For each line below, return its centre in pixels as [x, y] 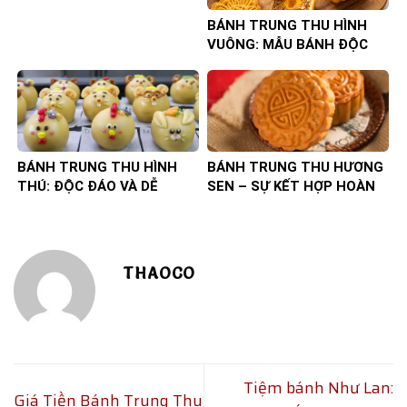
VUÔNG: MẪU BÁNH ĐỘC [288, 45]
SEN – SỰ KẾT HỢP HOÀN [291, 186]
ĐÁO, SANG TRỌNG [271, 64]
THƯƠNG [47, 205]
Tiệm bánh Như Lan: [318, 388]
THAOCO [159, 273]
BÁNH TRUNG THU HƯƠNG [295, 167]
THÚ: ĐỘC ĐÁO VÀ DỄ [88, 186]
